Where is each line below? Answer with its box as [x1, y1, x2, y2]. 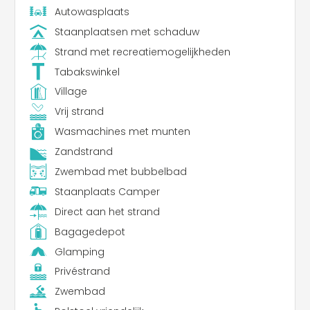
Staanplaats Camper [54, 184, 160, 199]
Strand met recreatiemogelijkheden [54, 44, 230, 59]
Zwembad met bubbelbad [54, 164, 187, 179]
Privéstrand [54, 264, 110, 279]
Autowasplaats [54, 4, 129, 19]
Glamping [54, 244, 104, 259]
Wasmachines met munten [54, 125, 190, 139]
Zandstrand [54, 145, 113, 159]
